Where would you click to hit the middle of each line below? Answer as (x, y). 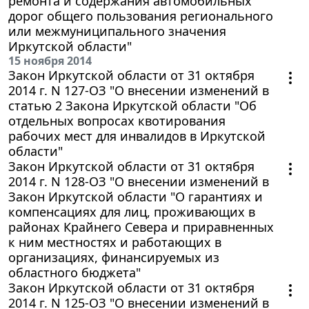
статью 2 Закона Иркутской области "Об (132, 105)
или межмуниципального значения (117, 31)
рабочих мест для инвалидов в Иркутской (137, 136)
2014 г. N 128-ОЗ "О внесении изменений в (139, 181)
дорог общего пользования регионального (141, 16)
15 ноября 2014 (50, 60)
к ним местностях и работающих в (115, 242)
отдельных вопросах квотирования (117, 120)
